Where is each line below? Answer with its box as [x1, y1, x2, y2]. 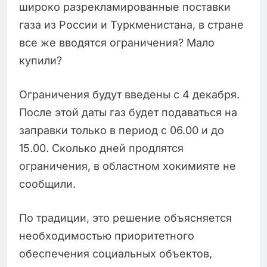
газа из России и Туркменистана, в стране [19, 18, 244, 31]
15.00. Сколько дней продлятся [19, 141, 184, 154]
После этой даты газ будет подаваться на [19, 105, 237, 119]
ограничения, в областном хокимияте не [19, 159, 236, 172]
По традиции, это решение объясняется [19, 211, 232, 224]
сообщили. [19, 177, 76, 190]
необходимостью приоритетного [19, 229, 194, 242]
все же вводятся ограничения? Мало [19, 36, 215, 49]
